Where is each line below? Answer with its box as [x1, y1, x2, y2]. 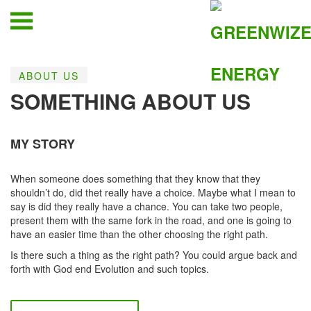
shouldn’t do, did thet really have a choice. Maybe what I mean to [10, 185, 296, 199]
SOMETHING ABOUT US [10, 86, 251, 116]
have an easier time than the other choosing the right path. [10, 227, 268, 241]
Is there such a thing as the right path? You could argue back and [10, 248, 297, 262]
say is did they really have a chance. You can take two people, [10, 199, 283, 213]
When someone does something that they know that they [10, 171, 260, 185]
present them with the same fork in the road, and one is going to [10, 213, 292, 227]
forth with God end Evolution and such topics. [10, 262, 209, 276]
